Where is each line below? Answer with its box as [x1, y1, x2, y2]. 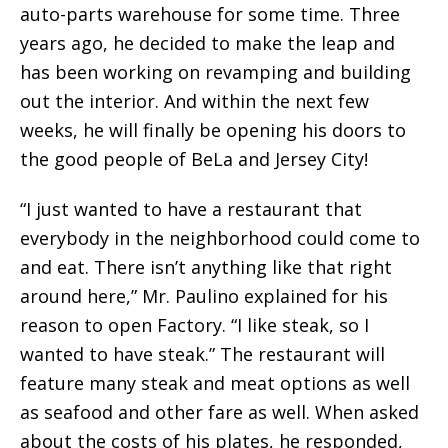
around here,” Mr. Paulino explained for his [20, 284, 388, 309]
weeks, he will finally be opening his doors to [20, 118, 406, 143]
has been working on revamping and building [20, 60, 411, 85]
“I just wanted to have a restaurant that [20, 197, 362, 222]
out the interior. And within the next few [20, 89, 369, 114]
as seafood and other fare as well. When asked [20, 400, 419, 425]
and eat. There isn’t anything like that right [20, 255, 392, 280]
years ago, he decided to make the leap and [20, 31, 395, 56]
